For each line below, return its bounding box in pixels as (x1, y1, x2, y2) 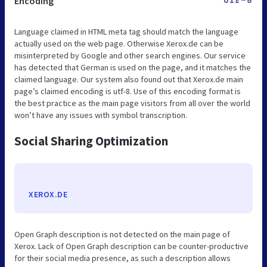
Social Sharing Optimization (14, 132, 168, 149)
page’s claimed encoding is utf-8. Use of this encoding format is (14, 85, 241, 97)
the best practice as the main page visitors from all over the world (14, 97, 250, 108)
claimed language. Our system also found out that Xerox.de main (14, 73, 243, 85)
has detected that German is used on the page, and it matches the (14, 61, 251, 73)
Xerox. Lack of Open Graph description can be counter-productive (14, 240, 249, 252)
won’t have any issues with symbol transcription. (14, 109, 187, 120)
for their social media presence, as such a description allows (14, 252, 231, 263)
